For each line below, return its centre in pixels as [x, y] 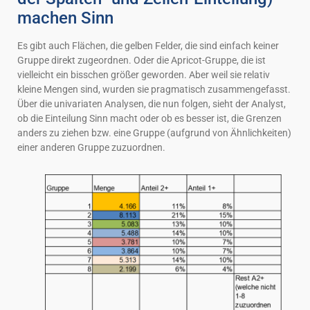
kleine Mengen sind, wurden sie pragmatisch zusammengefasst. [154, 89]
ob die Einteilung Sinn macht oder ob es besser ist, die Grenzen [149, 118]
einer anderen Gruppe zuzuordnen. [91, 147]
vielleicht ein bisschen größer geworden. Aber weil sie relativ [144, 74]
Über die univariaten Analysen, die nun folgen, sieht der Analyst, [152, 103]
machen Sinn [65, 18]
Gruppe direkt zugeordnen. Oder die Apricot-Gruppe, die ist [142, 60]
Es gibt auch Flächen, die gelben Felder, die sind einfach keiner [148, 45]
